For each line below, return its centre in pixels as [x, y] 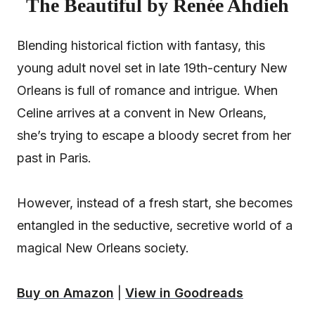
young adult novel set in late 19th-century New [152, 67]
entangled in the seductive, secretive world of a [155, 225]
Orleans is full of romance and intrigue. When [147, 90]
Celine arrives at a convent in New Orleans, [142, 112]
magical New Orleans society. [103, 247]
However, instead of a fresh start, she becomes [155, 202]
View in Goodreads [184, 292]
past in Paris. [54, 157]
